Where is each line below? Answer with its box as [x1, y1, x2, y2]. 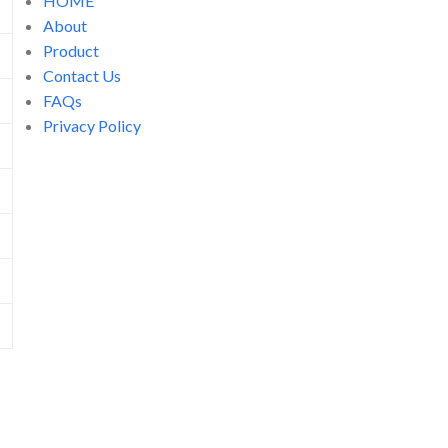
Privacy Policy [42, 116, 141, 136]
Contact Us [42, 66, 121, 86]
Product [42, 41, 99, 61]
